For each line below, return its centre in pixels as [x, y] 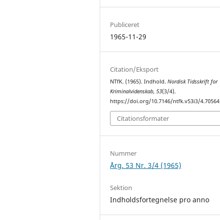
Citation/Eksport [135, 69]
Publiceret [125, 24]
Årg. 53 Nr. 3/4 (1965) [146, 165]
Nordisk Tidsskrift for [193, 81]
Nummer [124, 153]
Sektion [121, 188]
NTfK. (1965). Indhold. [139, 81]
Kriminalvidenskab [132, 91]
